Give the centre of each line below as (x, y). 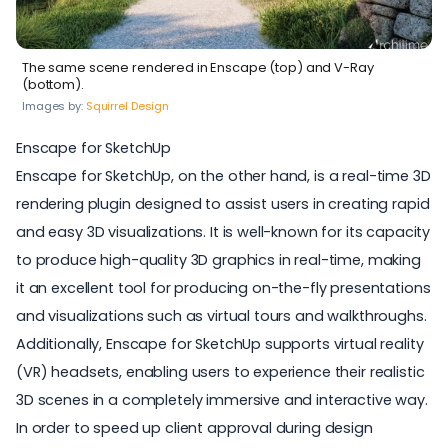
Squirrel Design (127, 105)
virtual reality (378, 343)
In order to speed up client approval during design (194, 427)
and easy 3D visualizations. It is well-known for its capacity (223, 231)
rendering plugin (73, 203)
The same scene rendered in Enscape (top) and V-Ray (198, 67)
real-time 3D (386, 175)
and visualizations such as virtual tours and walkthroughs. (221, 315)
